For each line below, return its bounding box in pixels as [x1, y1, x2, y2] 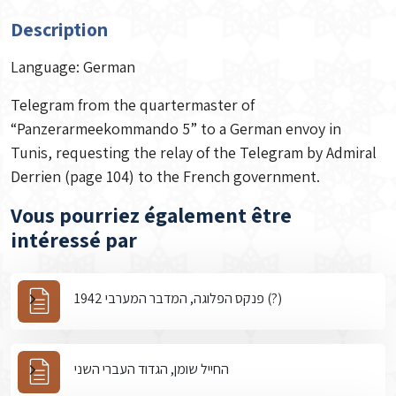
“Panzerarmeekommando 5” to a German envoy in [11, 118, 341, 139]
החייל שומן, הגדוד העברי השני [74, 359, 229, 378]
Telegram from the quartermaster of [11, 95, 255, 115]
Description [11, 17, 108, 42]
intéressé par [11, 225, 137, 254]
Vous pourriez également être [11, 201, 292, 229]
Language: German [11, 57, 135, 77]
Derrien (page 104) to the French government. [11, 166, 320, 187]
